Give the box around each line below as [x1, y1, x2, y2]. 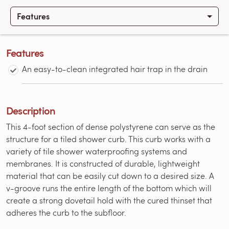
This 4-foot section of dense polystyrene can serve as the [6, 121, 215, 132]
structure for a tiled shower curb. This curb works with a [6, 133, 211, 145]
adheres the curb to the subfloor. [6, 207, 126, 218]
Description [6, 103, 56, 118]
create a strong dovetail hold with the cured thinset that [6, 195, 212, 206]
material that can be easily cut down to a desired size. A [6, 170, 214, 181]
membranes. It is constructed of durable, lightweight [6, 158, 200, 169]
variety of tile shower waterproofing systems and [6, 146, 187, 157]
